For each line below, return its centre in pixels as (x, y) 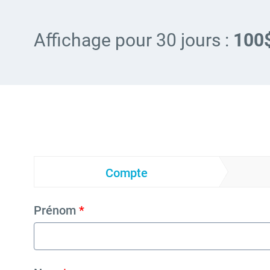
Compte (127, 173)
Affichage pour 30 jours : (133, 40)
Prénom (56, 210)
